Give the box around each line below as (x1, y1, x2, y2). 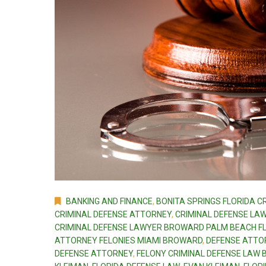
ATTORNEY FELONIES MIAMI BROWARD (55, 236, 202, 246)
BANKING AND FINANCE (66, 197, 153, 207)
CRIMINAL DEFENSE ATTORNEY (55, 210, 172, 220)
